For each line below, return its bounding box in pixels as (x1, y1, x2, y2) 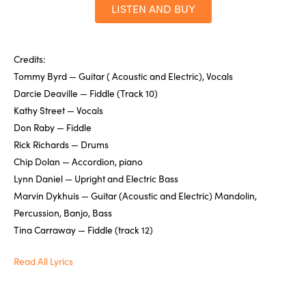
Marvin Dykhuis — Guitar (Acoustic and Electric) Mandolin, (14, 188, 257, 202)
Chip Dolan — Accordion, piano (14, 154, 143, 168)
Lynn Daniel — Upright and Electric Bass (14, 171, 178, 185)
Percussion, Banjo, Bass (14, 205, 112, 219)
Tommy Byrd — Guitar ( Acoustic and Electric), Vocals (14, 68, 233, 83)
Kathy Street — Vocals (14, 102, 103, 117)
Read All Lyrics (14, 254, 73, 268)
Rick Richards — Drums (14, 137, 109, 151)
